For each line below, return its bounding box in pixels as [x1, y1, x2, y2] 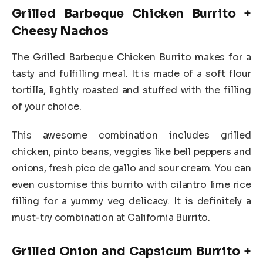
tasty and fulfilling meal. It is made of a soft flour [12, 67, 251, 80]
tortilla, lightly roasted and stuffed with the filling [12, 83, 251, 96]
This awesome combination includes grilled [12, 129, 251, 142]
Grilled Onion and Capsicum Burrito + [12, 244, 251, 259]
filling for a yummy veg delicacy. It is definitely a [12, 195, 251, 208]
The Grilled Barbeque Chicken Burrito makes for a [12, 50, 251, 63]
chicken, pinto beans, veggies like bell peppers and [12, 146, 251, 159]
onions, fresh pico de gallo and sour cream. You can [12, 162, 251, 175]
